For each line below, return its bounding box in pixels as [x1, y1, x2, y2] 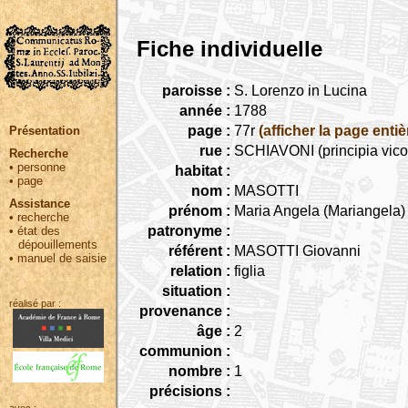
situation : [162, 282, 230, 299]
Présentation [9, 124, 80, 138]
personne [17, 160, 66, 174]
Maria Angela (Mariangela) [234, 202, 405, 219]
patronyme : [148, 222, 230, 239]
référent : [168, 242, 230, 259]
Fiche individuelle [137, 36, 322, 61]
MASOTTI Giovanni [234, 242, 361, 259]
